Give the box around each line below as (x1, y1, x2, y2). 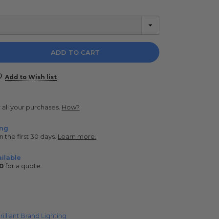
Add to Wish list (5, 73, 57, 81)
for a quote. (4, 161, 42, 170)
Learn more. (58, 132, 96, 140)
